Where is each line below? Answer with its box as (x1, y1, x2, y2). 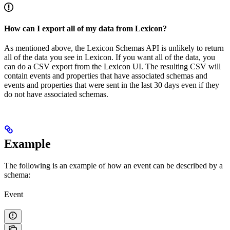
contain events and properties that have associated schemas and (4, 71, 207, 80)
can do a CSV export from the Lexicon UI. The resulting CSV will (4, 62, 221, 71)
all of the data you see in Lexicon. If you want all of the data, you (4, 52, 215, 62)
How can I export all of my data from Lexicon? (4, 24, 167, 33)
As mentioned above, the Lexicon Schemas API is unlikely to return (4, 43, 224, 52)
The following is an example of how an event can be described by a (4, 161, 223, 170)
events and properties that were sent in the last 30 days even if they (4, 80, 219, 89)
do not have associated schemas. (4, 89, 108, 99)
